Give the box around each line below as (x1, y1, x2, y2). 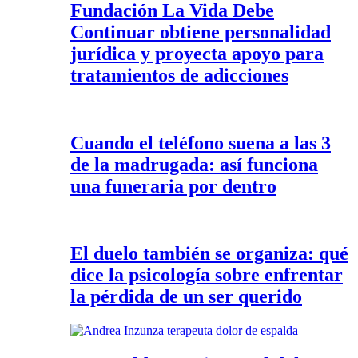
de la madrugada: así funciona (70, 153, 318, 175)
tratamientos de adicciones (70, 64, 288, 86)
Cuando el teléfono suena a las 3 (70, 132, 331, 153)
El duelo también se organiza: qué (70, 243, 348, 265)
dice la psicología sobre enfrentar (70, 265, 343, 286)
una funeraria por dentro (70, 175, 276, 197)
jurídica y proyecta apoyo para (70, 42, 324, 64)
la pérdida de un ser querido (70, 286, 302, 308)
